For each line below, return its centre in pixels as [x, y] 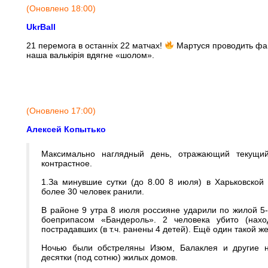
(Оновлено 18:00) [61, 8]
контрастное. [67, 163]
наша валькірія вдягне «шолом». [90, 55]
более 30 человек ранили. [93, 191]
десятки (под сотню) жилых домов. [109, 257]
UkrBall [41, 27]
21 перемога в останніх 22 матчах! [95, 45]
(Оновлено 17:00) [61, 111]
